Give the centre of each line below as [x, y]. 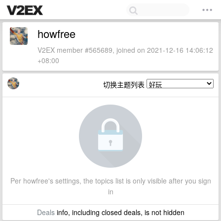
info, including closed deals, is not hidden [119, 212]
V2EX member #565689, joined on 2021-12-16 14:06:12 [125, 50]
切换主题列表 [125, 84]
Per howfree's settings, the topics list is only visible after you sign [110, 181]
